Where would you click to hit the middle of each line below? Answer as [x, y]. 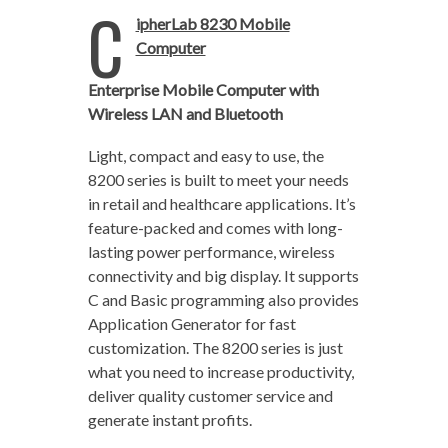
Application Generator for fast [191, 323]
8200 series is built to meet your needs [218, 179]
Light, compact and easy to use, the [205, 155]
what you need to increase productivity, [220, 371]
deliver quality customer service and [210, 395]
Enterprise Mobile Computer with [203, 89]
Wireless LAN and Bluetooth [185, 113]
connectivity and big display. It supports [223, 275]
